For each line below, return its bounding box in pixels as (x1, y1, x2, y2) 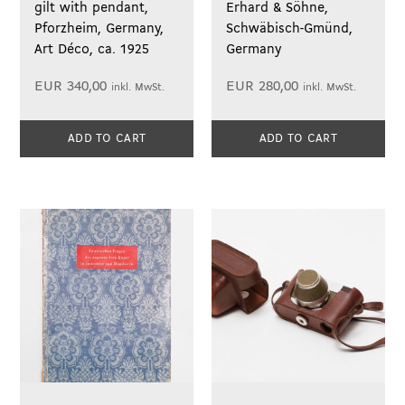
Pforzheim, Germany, (34, 21, 165, 36)
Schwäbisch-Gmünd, (226, 21, 353, 36)
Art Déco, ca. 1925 (34, 42, 150, 57)
